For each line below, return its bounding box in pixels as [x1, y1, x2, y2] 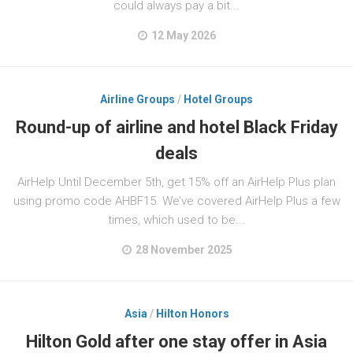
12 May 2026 [151, 29, 216, 42]
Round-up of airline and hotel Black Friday [15, 117, 338, 137]
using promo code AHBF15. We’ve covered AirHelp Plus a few [13, 194, 340, 208]
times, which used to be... [108, 213, 245, 227]
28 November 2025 [135, 243, 232, 256]
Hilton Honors [155, 307, 229, 320]
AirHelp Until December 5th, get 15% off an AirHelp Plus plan [17, 175, 336, 189]
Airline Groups [100, 93, 175, 106]
